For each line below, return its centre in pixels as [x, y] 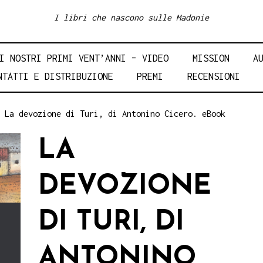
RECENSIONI [213, 77]
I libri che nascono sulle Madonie [131, 18]
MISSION [211, 58]
